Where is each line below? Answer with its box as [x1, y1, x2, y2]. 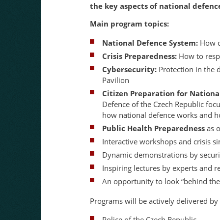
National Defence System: [102, 37, 198, 48]
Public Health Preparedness [102, 123, 205, 133]
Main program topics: [90, 19, 169, 29]
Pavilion [102, 75, 129, 85]
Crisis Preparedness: [102, 51, 177, 61]
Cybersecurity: [102, 64, 157, 74]
